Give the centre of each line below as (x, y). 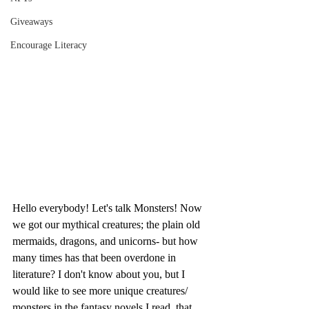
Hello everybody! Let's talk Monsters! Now (109, 208)
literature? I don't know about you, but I (100, 274)
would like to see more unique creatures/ (101, 290)
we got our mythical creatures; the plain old (108, 224)
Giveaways (31, 22)
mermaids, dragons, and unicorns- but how (107, 241)
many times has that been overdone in (96, 257)
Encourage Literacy (49, 45)
